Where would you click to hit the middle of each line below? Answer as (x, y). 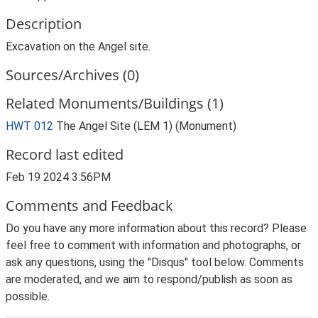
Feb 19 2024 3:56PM (58, 177)
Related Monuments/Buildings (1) (115, 103)
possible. (28, 296)
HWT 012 (29, 126)
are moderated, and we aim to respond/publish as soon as (149, 279)
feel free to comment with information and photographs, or (153, 245)
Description (44, 24)
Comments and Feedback (89, 205)
